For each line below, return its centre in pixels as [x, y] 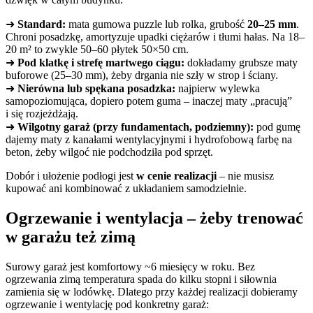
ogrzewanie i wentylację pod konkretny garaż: [107, 305]
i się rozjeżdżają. [42, 114]
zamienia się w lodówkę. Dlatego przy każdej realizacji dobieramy [152, 292]
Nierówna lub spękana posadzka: [96, 89]
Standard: [42, 24]
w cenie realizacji [176, 176]
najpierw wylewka [218, 89]
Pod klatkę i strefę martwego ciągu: [101, 63]
